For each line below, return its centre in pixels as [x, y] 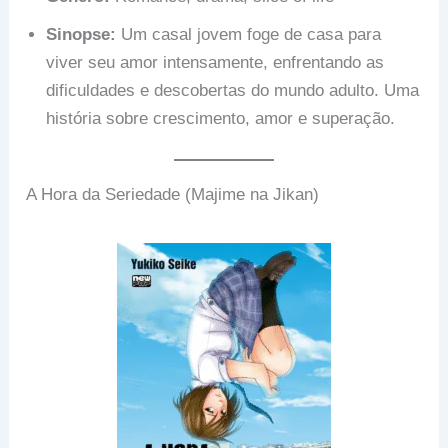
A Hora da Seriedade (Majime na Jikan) [173, 194]
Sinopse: [81, 35]
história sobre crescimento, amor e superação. [221, 119]
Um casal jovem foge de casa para [249, 35]
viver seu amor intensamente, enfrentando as [215, 63]
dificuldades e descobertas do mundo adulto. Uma [233, 91]
